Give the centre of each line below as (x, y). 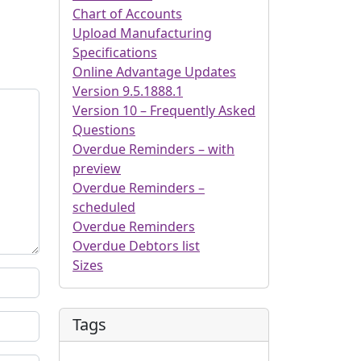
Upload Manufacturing (142, 33)
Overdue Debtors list (136, 246)
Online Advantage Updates (154, 72)
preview (97, 168)
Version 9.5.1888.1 (128, 91)
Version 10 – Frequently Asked (164, 110)
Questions (104, 130)
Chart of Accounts (127, 14)
